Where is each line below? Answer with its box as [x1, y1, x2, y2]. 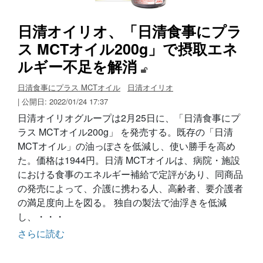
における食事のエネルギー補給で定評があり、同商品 [18, 167, 243, 181]
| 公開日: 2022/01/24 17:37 [18, 95, 108, 107]
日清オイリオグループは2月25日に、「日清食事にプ [18, 110, 240, 124]
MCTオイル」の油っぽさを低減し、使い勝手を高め [18, 139, 235, 153]
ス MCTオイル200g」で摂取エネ [18, 38, 238, 59]
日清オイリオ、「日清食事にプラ [18, 20, 242, 42]
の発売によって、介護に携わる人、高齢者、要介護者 [18, 181, 243, 195]
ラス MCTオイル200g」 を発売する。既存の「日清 [18, 124, 233, 139]
